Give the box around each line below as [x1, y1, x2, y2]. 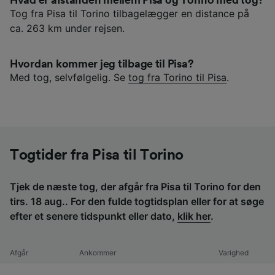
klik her [177, 209, 211, 222]
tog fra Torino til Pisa [128, 71, 227, 83]
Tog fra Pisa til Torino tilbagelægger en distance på [10, 7, 249, 20]
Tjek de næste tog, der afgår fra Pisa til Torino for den [10, 180, 261, 193]
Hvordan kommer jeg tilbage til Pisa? [10, 58, 194, 69]
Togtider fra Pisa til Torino [10, 147, 184, 163]
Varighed [219, 247, 249, 257]
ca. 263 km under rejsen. [10, 21, 125, 34]
